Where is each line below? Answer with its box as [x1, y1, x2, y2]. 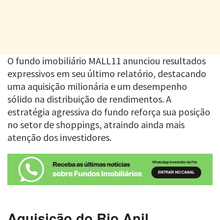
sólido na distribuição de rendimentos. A [7, 92, 171, 105]
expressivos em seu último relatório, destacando [7, 67, 206, 80]
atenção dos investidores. [7, 131, 111, 143]
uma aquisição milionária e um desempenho [7, 80, 187, 92]
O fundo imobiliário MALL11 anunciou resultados [7, 54, 206, 67]
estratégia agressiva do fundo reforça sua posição [7, 105, 210, 118]
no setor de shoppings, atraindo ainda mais [7, 118, 185, 131]
